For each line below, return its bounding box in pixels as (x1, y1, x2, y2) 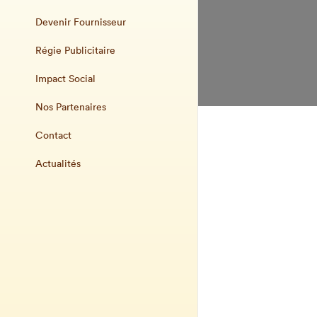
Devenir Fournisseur (35, 16, 126, 28)
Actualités (35, 157, 81, 170)
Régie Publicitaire (35, 44, 115, 57)
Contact (35, 129, 71, 142)
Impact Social (35, 72, 96, 85)
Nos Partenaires (35, 100, 106, 113)
